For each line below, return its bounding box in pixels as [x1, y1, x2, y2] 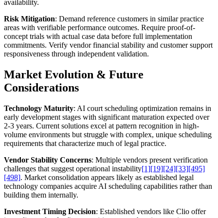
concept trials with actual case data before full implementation [4, 32, 192, 41]
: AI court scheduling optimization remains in [73, 104, 211, 112]
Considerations [4, 81, 79, 94]
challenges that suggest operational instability [4, 164, 142, 173]
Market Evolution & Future [4, 68, 144, 81]
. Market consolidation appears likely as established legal [20, 173, 194, 182]
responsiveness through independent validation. [4, 50, 149, 58]
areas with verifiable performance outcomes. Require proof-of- [4, 23, 195, 32]
